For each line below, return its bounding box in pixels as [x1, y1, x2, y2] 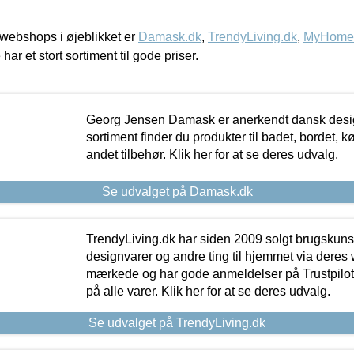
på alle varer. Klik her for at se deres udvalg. [85, 284, 330, 298]
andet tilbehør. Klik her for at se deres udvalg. [85, 147, 338, 161]
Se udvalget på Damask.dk [101, 184, 253, 198]
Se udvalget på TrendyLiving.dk [88, 315, 265, 330]
